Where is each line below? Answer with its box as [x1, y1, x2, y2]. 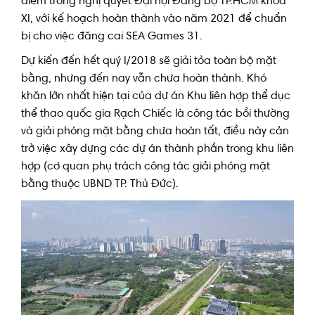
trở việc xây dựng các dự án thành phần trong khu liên [21, 143, 294, 155]
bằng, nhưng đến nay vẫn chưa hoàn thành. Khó [21, 72, 266, 84]
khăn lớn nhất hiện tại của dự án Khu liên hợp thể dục [21, 90, 290, 102]
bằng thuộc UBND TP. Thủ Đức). [21, 178, 179, 190]
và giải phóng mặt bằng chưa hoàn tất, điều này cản [21, 125, 289, 137]
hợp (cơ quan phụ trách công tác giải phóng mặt [21, 160, 270, 172]
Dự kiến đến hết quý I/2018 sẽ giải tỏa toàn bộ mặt [21, 55, 276, 67]
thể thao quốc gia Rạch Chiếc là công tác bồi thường [21, 108, 290, 120]
